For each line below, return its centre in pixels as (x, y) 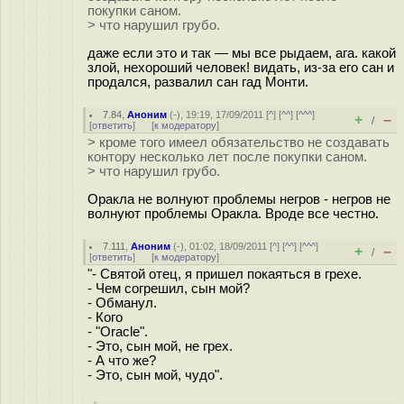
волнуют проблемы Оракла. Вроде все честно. (233, 213)
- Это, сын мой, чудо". (155, 375)
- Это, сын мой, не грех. (160, 346)
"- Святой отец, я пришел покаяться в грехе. (225, 274)
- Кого (105, 317)
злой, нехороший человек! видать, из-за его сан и (241, 67)
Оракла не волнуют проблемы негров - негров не (239, 199)
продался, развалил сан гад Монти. (198, 82)
